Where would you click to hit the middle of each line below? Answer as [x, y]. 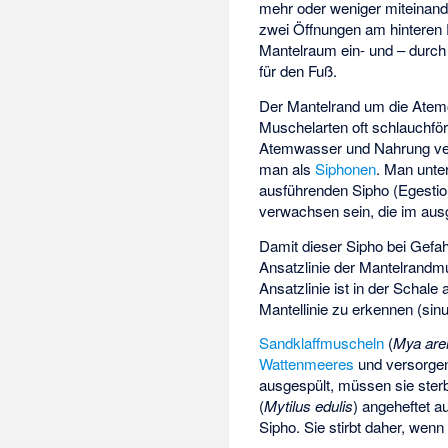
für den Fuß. [298, 71]
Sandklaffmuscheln [322, 343]
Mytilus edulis [309, 406]
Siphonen [346, 168]
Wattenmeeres [307, 364]
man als [287, 168]
